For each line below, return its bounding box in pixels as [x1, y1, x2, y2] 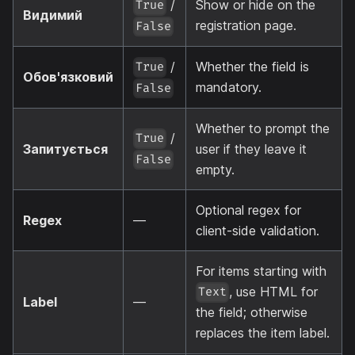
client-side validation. [196, 222, 319, 239]
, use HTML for [229, 283, 319, 300]
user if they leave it [196, 140, 307, 157]
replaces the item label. [196, 325, 330, 342]
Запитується [23, 140, 108, 157]
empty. [196, 161, 235, 177]
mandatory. [196, 78, 261, 95]
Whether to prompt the [196, 120, 330, 136]
